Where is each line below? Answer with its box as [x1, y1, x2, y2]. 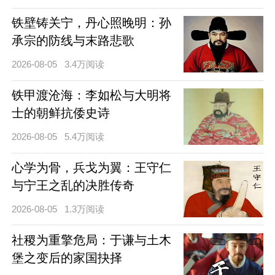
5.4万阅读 [64, 131, 105, 142]
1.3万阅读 [64, 204, 105, 215]
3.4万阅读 [64, 59, 105, 70]
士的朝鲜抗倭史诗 [11, 106, 110, 120]
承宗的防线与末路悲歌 [11, 33, 134, 47]
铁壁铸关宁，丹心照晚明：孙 [11, 15, 171, 29]
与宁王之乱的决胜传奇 [11, 178, 134, 192]
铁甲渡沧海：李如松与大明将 [11, 88, 171, 102]
